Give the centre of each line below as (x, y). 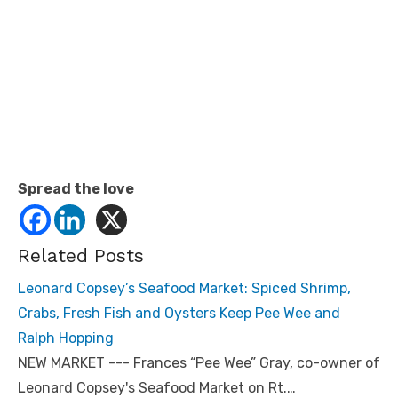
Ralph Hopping (66, 338)
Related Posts (81, 255)
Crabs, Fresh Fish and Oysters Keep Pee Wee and (179, 313)
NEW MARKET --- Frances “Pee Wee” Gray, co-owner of (199, 362)
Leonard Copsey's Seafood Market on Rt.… (157, 387)
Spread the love (76, 189)
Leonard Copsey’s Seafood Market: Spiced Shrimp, (184, 288)
